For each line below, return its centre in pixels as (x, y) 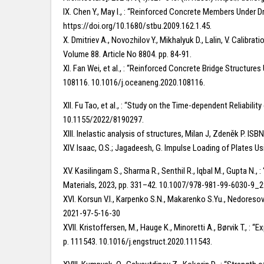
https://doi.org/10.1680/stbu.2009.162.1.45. (137, 26)
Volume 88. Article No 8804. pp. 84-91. (127, 54)
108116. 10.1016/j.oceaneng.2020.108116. (134, 82)
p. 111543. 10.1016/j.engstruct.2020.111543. (138, 242)
